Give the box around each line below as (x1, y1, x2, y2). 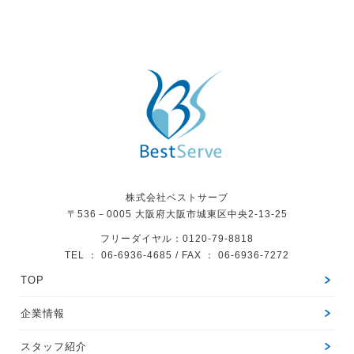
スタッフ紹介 (21, 340, 88, 352)
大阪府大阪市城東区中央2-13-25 (134, 208, 288, 220)
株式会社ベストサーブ (126, 191, 228, 203)
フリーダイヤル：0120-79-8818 (100, 232, 254, 244)
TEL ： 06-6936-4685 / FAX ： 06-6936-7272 (65, 249, 289, 261)
